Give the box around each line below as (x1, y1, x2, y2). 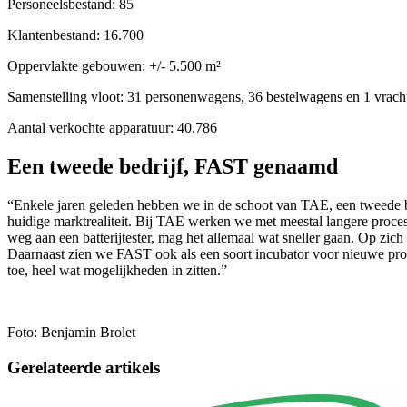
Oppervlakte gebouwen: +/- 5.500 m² (7, 58, 224, 74)
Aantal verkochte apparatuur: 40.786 (7, 120, 221, 135)
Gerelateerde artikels (7, 357, 160, 377)
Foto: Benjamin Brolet (7, 323, 135, 340)
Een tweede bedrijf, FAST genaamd (7, 154, 338, 178)
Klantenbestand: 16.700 (7, 27, 147, 43)
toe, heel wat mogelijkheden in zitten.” (7, 262, 227, 278)
